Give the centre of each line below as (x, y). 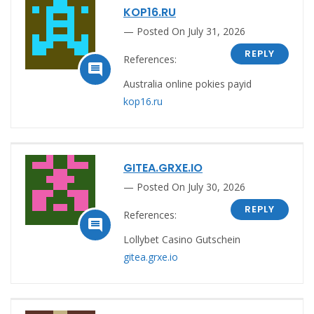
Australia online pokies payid (187, 83)
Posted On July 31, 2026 (191, 31)
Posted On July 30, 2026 (191, 186)
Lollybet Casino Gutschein (182, 239)
